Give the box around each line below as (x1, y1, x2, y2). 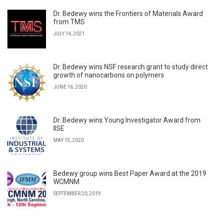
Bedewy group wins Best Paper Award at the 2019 (53, 170, 206, 177)
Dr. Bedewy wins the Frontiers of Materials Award (53, 10, 203, 17)
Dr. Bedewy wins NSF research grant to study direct (53, 63, 208, 71)
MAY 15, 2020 (53, 138, 84, 143)
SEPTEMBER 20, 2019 (53, 191, 101, 196)
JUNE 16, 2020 (53, 84, 87, 90)
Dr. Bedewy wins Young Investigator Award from (53, 116, 201, 124)
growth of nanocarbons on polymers (53, 71, 164, 79)
